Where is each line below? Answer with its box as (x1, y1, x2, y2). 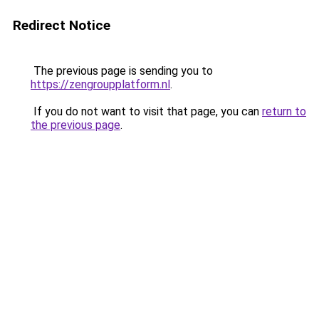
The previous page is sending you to (31, 64, 213, 78)
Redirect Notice (13, 17, 110, 33)
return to (262, 105, 306, 118)
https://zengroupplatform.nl (31, 78, 170, 91)
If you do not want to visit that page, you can (31, 105, 262, 118)
